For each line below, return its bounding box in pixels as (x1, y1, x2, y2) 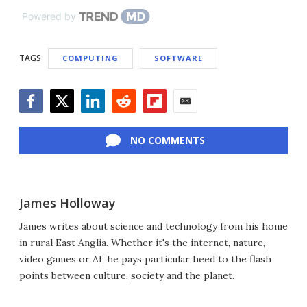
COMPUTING (62, 53, 119, 63)
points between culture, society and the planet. (19, 269, 234, 282)
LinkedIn (80, 112, 125, 127)
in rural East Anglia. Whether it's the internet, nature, (19, 236, 265, 249)
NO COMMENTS (130, 134, 205, 147)
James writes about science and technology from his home (19, 220, 288, 232)
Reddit (111, 112, 143, 127)
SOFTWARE (154, 53, 203, 63)
